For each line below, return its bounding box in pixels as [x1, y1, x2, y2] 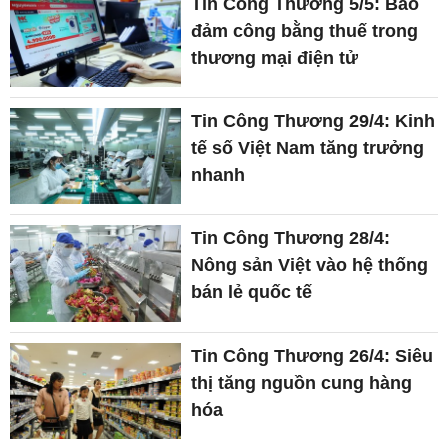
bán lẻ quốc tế [191, 282, 313, 303]
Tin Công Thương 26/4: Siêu [191, 345, 434, 366]
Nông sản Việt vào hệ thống [191, 255, 429, 276]
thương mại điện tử [191, 47, 359, 68]
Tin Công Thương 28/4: [191, 228, 391, 249]
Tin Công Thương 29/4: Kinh [191, 111, 436, 132]
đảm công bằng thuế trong [191, 20, 419, 41]
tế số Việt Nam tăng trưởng [191, 138, 425, 159]
